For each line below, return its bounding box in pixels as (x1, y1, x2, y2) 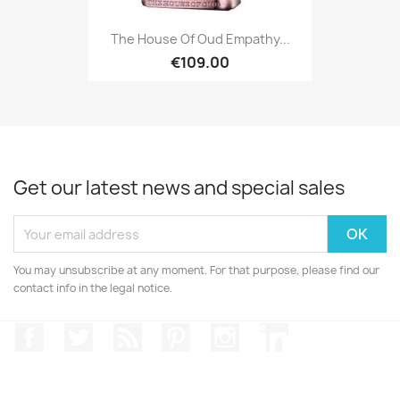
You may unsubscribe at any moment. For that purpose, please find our (13, 262, 379, 278)
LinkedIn (287, 322, 346, 342)
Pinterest (190, 322, 257, 342)
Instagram (239, 322, 311, 342)
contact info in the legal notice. (13, 280, 172, 296)
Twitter (92, 322, 142, 342)
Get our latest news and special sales (13, 175, 345, 201)
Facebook (44, 322, 110, 342)
